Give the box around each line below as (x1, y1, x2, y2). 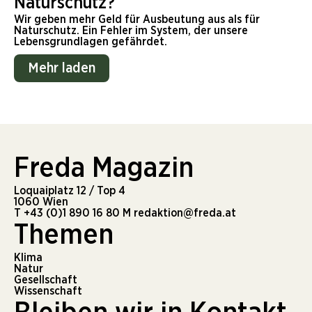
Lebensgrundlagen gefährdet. (14, 36, 167, 48)
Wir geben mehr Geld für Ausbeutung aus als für (14, 14, 260, 26)
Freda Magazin (14, 155, 194, 183)
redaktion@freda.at (131, 208, 236, 219)
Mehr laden (28, 61, 95, 76)
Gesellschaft (14, 274, 77, 286)
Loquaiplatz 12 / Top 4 (14, 185, 125, 197)
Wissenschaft (14, 286, 82, 297)
